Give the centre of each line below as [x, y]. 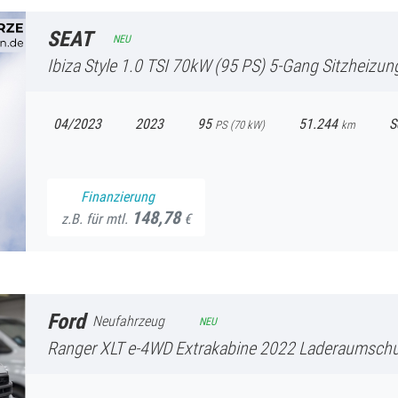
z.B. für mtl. [96, 218]
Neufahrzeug [128, 321]
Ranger [72, 347]
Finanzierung [118, 196]
